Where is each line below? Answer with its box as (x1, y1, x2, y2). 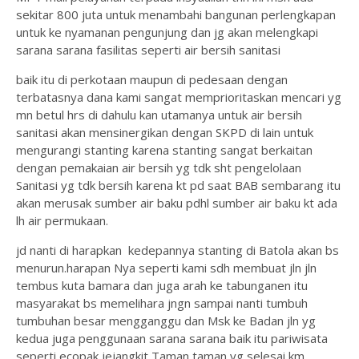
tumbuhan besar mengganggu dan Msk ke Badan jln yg (16, 313, 316, 329)
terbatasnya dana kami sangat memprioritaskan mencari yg (16, 89, 341, 106)
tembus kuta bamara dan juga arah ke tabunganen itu (16, 277, 308, 294)
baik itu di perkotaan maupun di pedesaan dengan (16, 71, 288, 88)
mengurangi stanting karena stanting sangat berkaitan (16, 142, 313, 159)
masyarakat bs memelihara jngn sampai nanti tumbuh (16, 295, 308, 312)
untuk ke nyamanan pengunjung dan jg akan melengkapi (16, 24, 318, 41)
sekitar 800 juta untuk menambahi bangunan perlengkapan (16, 6, 336, 23)
